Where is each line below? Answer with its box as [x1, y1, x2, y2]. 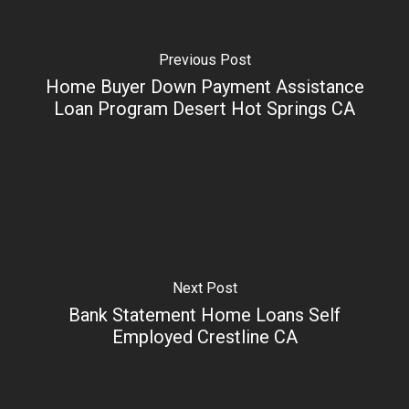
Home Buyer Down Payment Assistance [45, 75, 364, 98]
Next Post [172, 278, 237, 297]
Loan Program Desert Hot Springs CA [54, 97, 355, 120]
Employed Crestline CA [111, 325, 298, 348]
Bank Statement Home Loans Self [68, 303, 341, 326]
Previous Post [158, 50, 251, 68]
